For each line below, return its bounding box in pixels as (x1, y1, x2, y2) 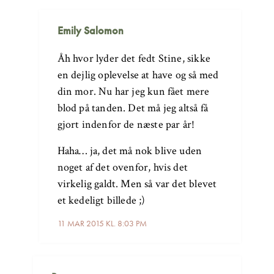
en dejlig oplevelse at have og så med (57, 67, 219, 82)
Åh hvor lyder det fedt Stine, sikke (57, 51, 210, 65)
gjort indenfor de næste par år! (57, 117, 195, 131)
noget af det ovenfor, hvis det (57, 160, 188, 174)
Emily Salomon (57, 23, 124, 37)
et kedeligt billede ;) (57, 193, 146, 207)
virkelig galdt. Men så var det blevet (57, 176, 217, 191)
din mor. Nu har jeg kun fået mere (57, 84, 210, 98)
